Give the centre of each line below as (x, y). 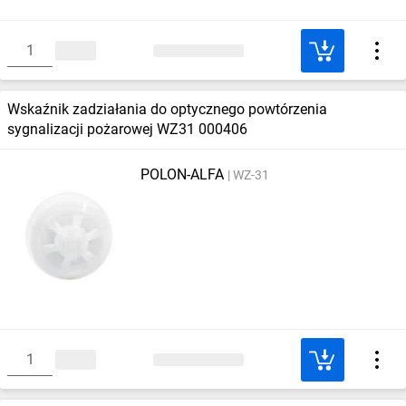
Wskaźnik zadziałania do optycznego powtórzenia (167, 109)
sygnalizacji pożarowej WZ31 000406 (127, 129)
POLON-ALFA (182, 174)
